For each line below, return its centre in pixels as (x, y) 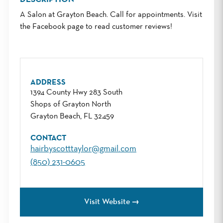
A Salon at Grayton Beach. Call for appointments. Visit (111, 15)
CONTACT (48, 138)
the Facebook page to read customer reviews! (96, 27)
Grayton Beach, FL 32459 (72, 116)
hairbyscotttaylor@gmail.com (83, 149)
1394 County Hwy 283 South (76, 92)
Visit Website (107, 202)
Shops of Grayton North (70, 104)
